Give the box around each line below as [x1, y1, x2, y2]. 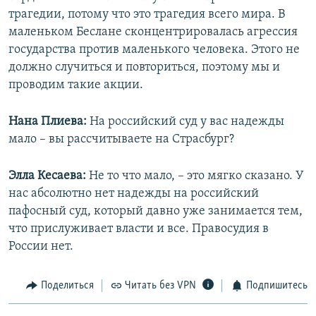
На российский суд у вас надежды [90, 115, 284, 129]
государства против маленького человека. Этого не [8, 43, 300, 57]
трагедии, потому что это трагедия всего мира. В [8, 8, 285, 22]
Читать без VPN [125, 280, 196, 292]
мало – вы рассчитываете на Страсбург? [8, 133, 234, 147]
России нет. [8, 240, 73, 254]
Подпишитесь [245, 280, 308, 292]
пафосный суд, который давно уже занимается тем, [8, 205, 303, 219]
